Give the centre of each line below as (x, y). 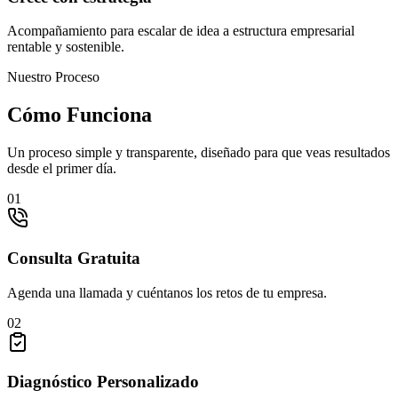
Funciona (109, 115)
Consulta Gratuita (74, 258)
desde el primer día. (62, 169)
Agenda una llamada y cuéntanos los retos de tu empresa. (167, 292)
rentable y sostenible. (66, 47)
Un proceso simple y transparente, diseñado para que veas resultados (199, 153)
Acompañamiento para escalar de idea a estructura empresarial (181, 31)
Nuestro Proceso (53, 77)
